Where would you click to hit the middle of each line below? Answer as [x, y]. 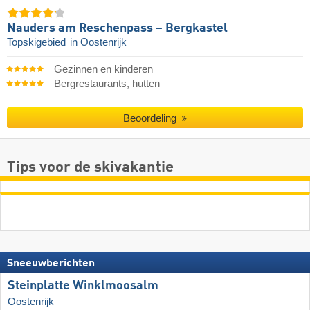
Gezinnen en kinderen [103, 69]
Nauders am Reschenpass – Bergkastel [117, 28]
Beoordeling [152, 118]
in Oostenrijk [98, 42]
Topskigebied [38, 42]
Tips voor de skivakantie [90, 167]
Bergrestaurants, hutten [107, 83]
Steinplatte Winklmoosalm [83, 285]
